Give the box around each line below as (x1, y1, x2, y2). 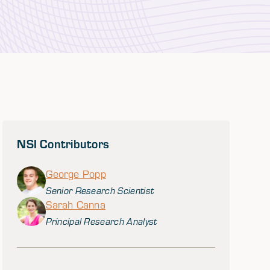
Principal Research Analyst (46, 215, 157, 227)
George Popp (46, 167, 106, 181)
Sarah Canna (46, 198, 105, 212)
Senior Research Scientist (46, 184, 154, 196)
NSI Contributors (17, 136, 110, 151)
